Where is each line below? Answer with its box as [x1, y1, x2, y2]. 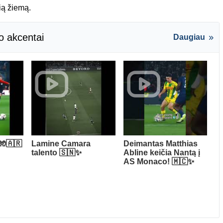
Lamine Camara [31, 139, 91, 148]
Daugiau [173, 32, 205, 41]
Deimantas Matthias [123, 139, 198, 148]
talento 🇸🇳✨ [31, 148, 82, 157]
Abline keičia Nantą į [123, 148, 200, 157]
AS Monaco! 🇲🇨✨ [123, 157, 194, 166]
